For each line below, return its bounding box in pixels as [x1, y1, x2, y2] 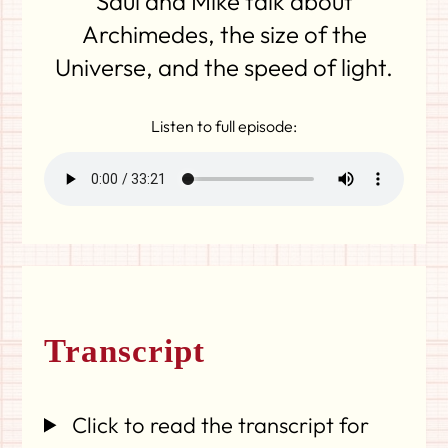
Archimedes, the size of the [81, 19, 367, 49]
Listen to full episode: [151, 116, 297, 136]
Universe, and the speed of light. [55, 52, 393, 82]
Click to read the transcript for [67, 410, 370, 439]
